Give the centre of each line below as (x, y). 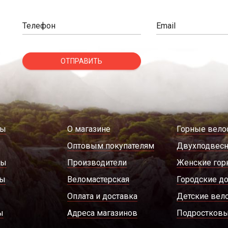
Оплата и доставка (102, 196)
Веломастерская (98, 179)
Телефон (39, 26)
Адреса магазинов (102, 213)
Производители (97, 162)
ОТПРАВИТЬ (82, 61)
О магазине (89, 129)
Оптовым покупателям (110, 146)
